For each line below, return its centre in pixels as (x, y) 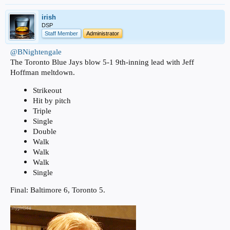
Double (45, 131)
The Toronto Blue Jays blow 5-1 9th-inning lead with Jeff (102, 62)
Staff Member (61, 33)
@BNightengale (36, 52)
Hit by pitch (52, 100)
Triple (42, 111)
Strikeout (47, 90)
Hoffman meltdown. (43, 72)
